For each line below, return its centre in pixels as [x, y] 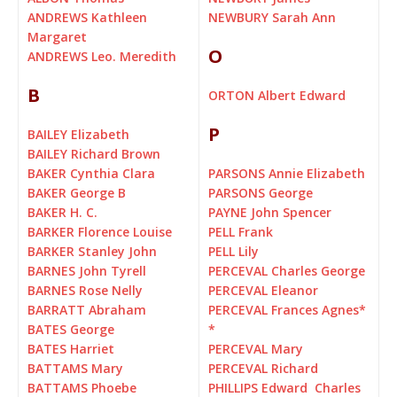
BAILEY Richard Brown [94, 154]
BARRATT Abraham [87, 310]
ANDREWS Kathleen [87, 18]
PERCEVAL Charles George [287, 271]
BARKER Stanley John [92, 252]
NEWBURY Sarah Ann [272, 18]
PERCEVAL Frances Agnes [284, 310]
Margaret [57, 37]
